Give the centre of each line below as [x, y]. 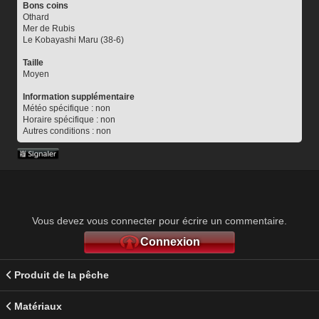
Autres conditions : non [67, 131]
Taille [33, 62]
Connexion [170, 241]
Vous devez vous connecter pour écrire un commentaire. [159, 220]
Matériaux [38, 306]
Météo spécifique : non [67, 108]
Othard [36, 17]
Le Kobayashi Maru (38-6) [73, 40]
